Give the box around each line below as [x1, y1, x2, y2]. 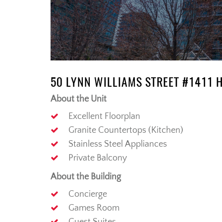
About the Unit [51, 94, 107, 105]
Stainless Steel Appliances [68, 139, 167, 150]
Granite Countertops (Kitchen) [68, 125, 183, 136]
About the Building [51, 172, 121, 182]
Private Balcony [68, 153, 127, 164]
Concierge [68, 189, 107, 200]
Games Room [68, 203, 119, 214]
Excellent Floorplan [68, 111, 140, 122]
